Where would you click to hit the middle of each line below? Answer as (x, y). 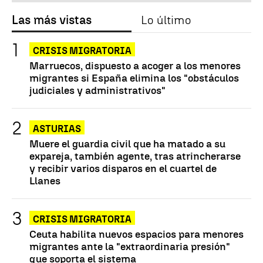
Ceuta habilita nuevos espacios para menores (136, 234)
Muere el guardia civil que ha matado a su (127, 144)
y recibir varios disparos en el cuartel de (123, 168)
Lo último (166, 20)
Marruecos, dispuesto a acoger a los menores (135, 66)
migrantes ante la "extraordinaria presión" (130, 247)
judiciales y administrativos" (97, 90)
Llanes (45, 181)
